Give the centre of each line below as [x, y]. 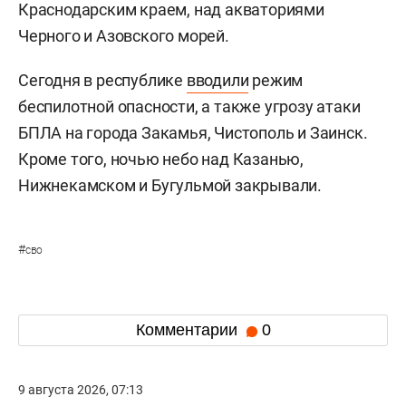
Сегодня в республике [102, 80]
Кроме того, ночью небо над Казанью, [161, 159]
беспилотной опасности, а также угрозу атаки [189, 106]
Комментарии [188, 330]
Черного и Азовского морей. [124, 35]
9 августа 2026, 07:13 [81, 389]
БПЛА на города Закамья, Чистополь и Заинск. [193, 132]
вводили [217, 80]
